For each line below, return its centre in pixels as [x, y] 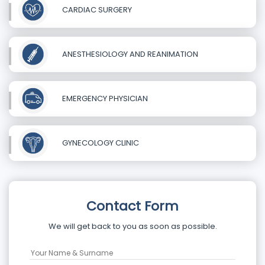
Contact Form [132, 206]
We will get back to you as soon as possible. [132, 227]
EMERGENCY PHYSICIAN [104, 98]
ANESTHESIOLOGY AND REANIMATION [129, 54]
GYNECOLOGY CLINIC [100, 143]
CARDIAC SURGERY [96, 9]
